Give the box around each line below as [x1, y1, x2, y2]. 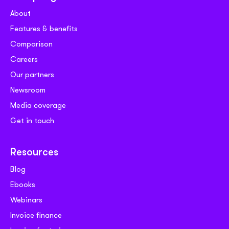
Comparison [10, 38, 53, 50]
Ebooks [10, 178, 35, 190]
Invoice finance [10, 209, 62, 221]
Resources [10, 147, 58, 158]
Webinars [10, 194, 42, 205]
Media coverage [10, 99, 66, 111]
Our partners [10, 68, 54, 80]
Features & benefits [10, 22, 78, 34]
